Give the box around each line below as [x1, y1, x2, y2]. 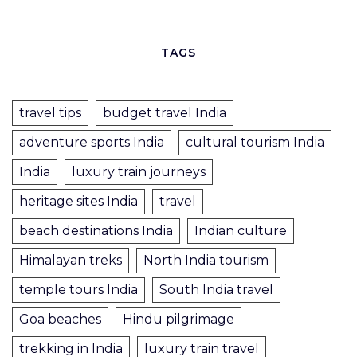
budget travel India [103, 105, 226, 121]
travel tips [19, 105, 81, 121]
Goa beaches [19, 312, 101, 328]
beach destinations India [19, 223, 173, 239]
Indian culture [194, 223, 287, 239]
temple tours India [19, 282, 138, 298]
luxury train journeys [72, 164, 206, 180]
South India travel [159, 282, 273, 298]
